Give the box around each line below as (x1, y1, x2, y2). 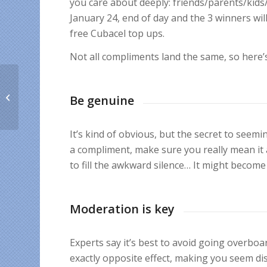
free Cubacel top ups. (70, 26, 165, 40)
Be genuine (70, 92, 135, 109)
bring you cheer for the (21, 91, 104, 102)
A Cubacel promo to (21, 78, 91, 89)
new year (21, 103, 55, 114)
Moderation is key (70, 201, 175, 218)
